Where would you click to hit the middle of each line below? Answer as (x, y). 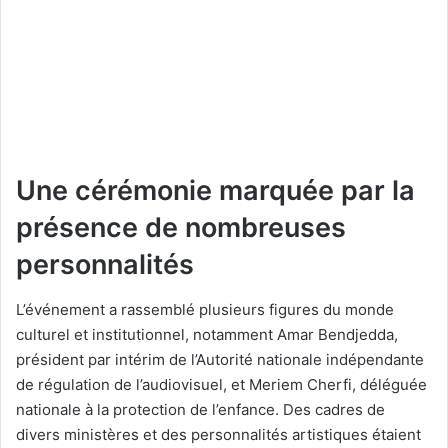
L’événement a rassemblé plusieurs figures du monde (205, 309)
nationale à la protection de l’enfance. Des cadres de (200, 409)
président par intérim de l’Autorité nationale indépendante (220, 359)
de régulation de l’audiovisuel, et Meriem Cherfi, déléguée (221, 384)
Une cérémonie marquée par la (215, 191)
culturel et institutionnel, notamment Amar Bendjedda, (207, 334)
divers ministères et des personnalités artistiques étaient (218, 434)
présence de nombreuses (181, 228)
